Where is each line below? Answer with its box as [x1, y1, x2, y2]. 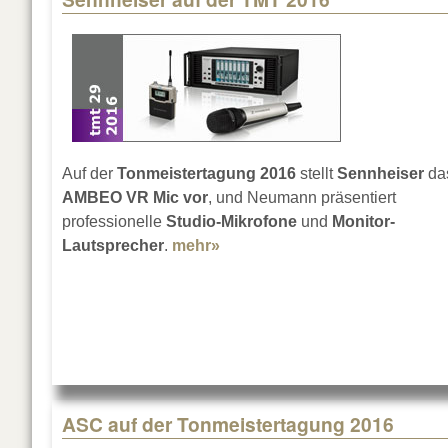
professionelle [62, 213, 166, 231]
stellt [296, 165, 337, 183]
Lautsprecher [62, 237, 164, 255]
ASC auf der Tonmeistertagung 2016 [62, 410, 394, 439]
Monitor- [332, 213, 395, 231]
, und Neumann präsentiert [208, 189, 396, 207]
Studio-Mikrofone [166, 213, 297, 231]
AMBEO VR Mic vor [62, 189, 208, 207]
